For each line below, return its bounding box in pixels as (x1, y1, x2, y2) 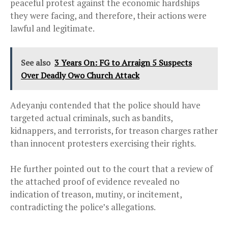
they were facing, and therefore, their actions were (10, 9, 207, 21)
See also (21, 56, 50, 68)
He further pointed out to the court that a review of (10, 162, 213, 175)
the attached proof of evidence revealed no (10, 175, 180, 187)
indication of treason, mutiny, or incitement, (10, 188, 182, 200)
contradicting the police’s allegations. (10, 201, 156, 213)
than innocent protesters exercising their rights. (10, 137, 196, 149)
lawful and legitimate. (10, 22, 95, 34)
